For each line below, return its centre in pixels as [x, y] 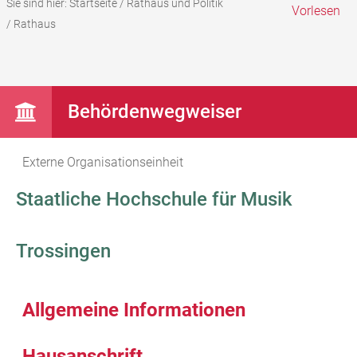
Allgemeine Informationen [134, 310]
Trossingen [63, 251]
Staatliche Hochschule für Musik [154, 200]
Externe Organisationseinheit [103, 163]
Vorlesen [316, 11]
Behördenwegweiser [155, 112]
